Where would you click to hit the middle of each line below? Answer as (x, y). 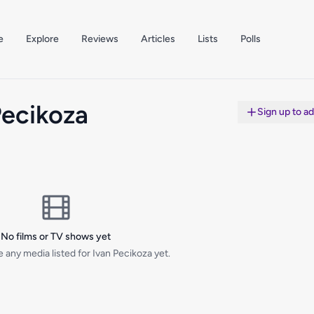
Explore (42, 39)
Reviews (100, 39)
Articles (158, 39)
